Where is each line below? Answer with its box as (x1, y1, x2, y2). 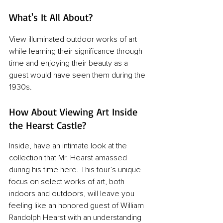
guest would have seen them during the (9, 71, 147, 80)
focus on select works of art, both (9, 178, 126, 186)
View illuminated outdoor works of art (9, 35, 139, 44)
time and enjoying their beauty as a (9, 59, 130, 68)
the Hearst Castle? (9, 119, 86, 132)
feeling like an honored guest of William (9, 202, 146, 210)
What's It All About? (9, 11, 93, 24)
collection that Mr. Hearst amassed (9, 154, 129, 162)
